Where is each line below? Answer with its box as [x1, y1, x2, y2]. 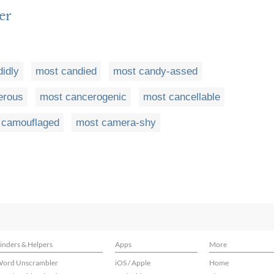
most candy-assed [113, 65, 198, 78]
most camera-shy [76, 117, 156, 129]
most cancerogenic [40, 91, 127, 103]
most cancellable [143, 91, 220, 103]
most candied [35, 65, 97, 78]
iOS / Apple [115, 258, 150, 267]
